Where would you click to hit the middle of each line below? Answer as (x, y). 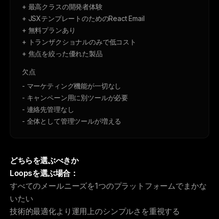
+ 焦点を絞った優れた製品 (62, 54)
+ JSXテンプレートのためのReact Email (83, 18)
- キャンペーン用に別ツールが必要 (75, 98)
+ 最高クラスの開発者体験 (62, 7)
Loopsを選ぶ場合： (44, 173)
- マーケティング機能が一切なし (72, 86)
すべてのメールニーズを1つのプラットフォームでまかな (108, 186)
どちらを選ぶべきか (44, 160)
